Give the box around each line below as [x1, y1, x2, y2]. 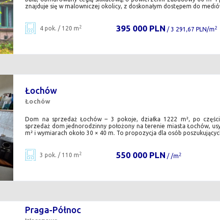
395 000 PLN [115, 24, 165, 33]
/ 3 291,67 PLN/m [165, 26, 215, 33]
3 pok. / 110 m [40, 152, 80, 159]
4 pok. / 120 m [40, 25, 80, 32]
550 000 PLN [115, 150, 165, 160]
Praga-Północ [25, 204, 82, 215]
